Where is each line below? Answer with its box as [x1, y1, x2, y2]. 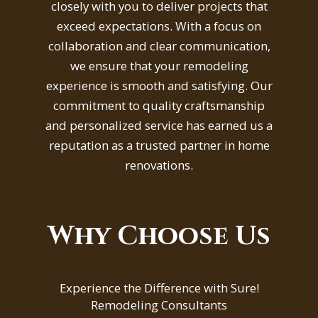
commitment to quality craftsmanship [53, 97, 265, 114]
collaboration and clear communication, [48, 37, 270, 54]
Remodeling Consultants [91, 296, 227, 313]
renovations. [125, 156, 193, 173]
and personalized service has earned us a [45, 116, 273, 133]
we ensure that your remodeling [70, 57, 248, 74]
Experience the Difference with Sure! [59, 279, 259, 296]
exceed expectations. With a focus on [57, 17, 261, 34]
